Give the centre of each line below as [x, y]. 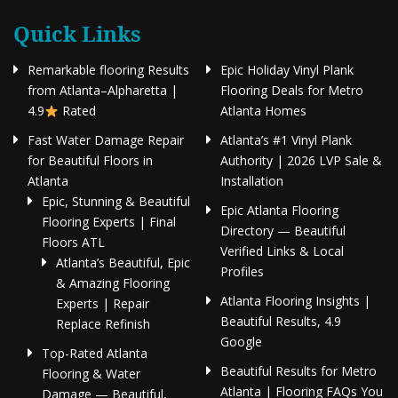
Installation [252, 181]
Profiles [242, 272]
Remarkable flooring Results [108, 70]
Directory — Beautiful [283, 231]
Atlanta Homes [263, 111]
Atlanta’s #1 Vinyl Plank [286, 140]
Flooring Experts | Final [109, 222]
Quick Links [77, 34]
